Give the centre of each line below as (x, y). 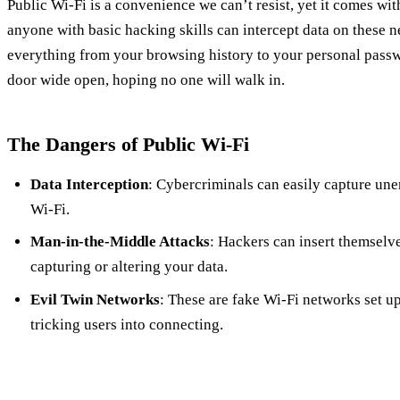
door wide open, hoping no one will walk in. (146, 79)
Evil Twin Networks (95, 299)
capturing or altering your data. (129, 267)
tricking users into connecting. (126, 324)
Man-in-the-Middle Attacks (120, 242)
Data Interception (89, 184)
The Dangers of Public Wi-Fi (128, 144)
